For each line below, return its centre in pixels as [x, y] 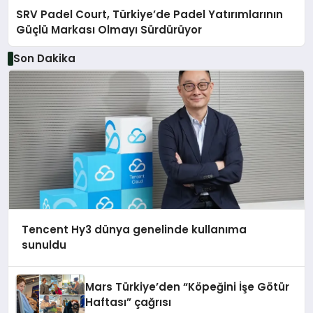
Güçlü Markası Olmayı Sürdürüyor [109, 30]
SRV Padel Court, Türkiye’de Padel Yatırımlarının [150, 15]
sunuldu [44, 245]
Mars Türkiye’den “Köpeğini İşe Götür [188, 287]
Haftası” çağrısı [129, 303]
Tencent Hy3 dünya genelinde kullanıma [134, 230]
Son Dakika [44, 58]
